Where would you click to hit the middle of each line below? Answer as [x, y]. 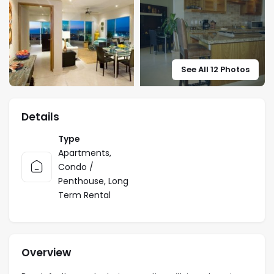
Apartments [84, 153]
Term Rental [84, 195]
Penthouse [81, 181]
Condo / [76, 167]
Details [40, 117]
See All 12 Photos [215, 69]
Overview [46, 252]
